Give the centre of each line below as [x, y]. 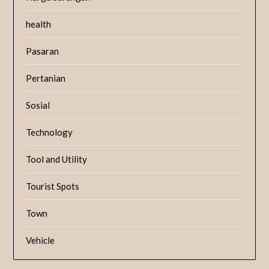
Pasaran [43, 51]
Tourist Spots [53, 186]
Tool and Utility [57, 159]
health [39, 24]
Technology [50, 132]
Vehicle [41, 240]
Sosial [38, 105]
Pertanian [46, 78]
